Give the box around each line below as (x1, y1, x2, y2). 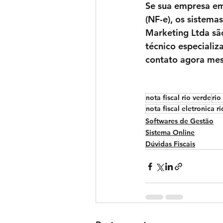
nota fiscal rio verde (146, 93, 211, 103)
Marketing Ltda (145, 27, 210, 39)
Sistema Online (145, 128, 195, 137)
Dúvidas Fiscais (145, 139, 195, 149)
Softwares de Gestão (145, 116, 214, 126)
